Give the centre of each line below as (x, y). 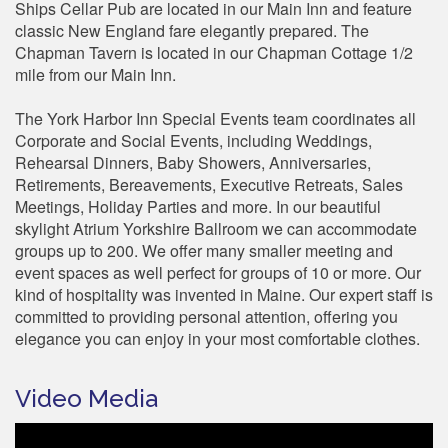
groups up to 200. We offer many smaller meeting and (204, 250)
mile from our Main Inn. (95, 74)
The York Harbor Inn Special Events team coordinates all (215, 118)
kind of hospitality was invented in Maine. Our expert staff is (224, 294)
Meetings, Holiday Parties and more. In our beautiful (198, 206)
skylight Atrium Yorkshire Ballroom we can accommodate (216, 228)
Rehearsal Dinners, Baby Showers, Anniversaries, (193, 162)
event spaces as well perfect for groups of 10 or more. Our (218, 272)
